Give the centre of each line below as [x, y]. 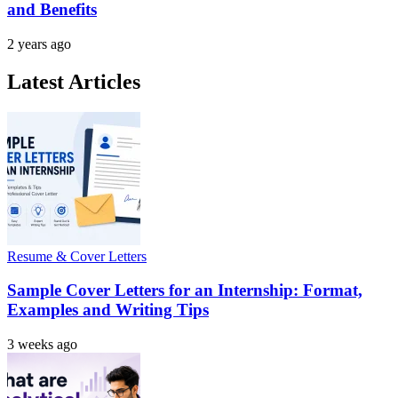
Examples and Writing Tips [108, 310]
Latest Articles [74, 81]
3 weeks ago [42, 345]
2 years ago [39, 44]
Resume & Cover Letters [77, 256]
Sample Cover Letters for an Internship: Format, [185, 291]
